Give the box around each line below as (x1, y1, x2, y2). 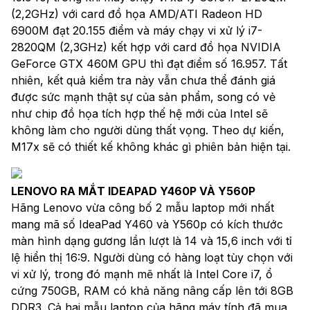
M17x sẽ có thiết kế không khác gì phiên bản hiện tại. (11, 139, 291, 154)
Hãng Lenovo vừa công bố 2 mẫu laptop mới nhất (11, 200, 274, 215)
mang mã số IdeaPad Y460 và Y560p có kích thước (11, 217, 283, 231)
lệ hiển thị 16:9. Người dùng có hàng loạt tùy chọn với (11, 250, 293, 264)
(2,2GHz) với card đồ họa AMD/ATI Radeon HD (11, 6, 262, 21)
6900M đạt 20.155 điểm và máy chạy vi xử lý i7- (11, 23, 262, 37)
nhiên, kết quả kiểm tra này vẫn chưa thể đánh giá (11, 73, 275, 87)
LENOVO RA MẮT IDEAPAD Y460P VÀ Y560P (11, 183, 255, 198)
